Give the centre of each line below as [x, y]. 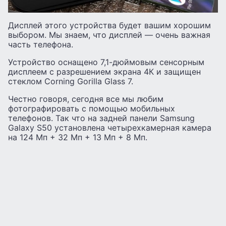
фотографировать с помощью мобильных [92, 109]
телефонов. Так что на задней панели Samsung [101, 118]
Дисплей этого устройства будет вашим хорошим [109, 25]
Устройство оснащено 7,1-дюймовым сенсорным [106, 62]
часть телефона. [41, 45]
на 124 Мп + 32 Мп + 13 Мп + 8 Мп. [78, 137]
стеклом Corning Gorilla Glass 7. [71, 81]
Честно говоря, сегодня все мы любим [86, 99]
